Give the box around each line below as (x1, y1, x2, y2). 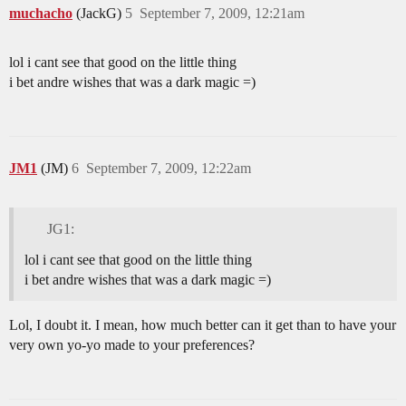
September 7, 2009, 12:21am (140, 5, 304, 22)
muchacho (9, 5, 72, 22)
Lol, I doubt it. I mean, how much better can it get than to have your (9, 317, 396, 333)
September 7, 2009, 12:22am (86, 160, 251, 177)
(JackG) (76, 5, 125, 22)
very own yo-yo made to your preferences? (9, 337, 255, 353)
